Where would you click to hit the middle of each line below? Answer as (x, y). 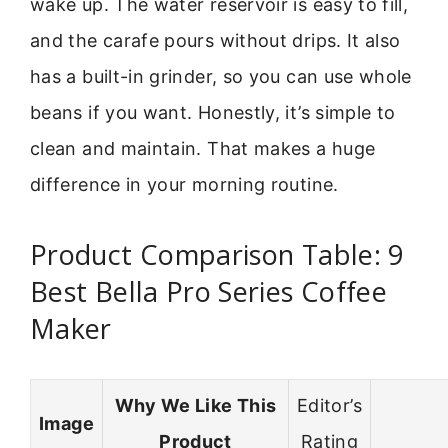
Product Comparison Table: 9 (217, 254)
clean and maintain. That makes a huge (203, 149)
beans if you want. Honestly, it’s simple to (213, 113)
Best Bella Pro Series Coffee (209, 291)
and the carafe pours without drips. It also (215, 41)
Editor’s (329, 406)
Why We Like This (195, 406)
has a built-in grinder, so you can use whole (221, 77)
